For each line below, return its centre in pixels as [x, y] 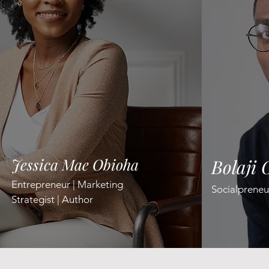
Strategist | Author [52, 199]
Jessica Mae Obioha [75, 164]
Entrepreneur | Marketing [67, 184]
